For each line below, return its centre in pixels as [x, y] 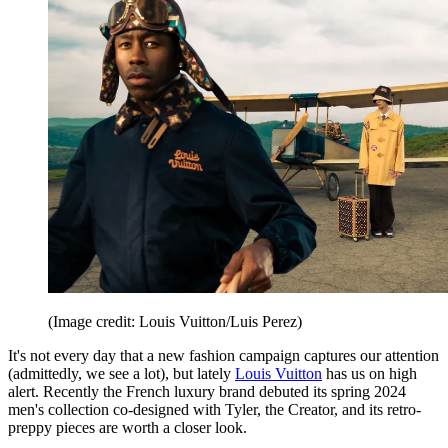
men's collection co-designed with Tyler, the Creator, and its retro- [214, 409]
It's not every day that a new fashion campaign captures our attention [223, 355]
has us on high [369, 373]
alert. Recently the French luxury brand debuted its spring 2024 [207, 391]
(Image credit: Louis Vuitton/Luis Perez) [175, 321]
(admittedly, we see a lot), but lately [121, 373]
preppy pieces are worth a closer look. [127, 427]
